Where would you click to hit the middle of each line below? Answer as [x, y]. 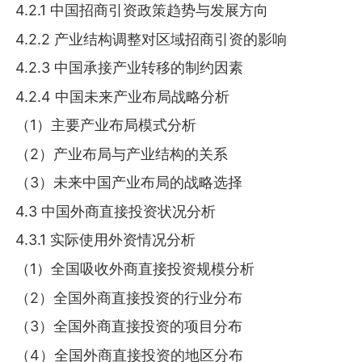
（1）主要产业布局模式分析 [106, 125]
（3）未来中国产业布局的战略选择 [129, 183]
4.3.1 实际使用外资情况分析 [106, 240]
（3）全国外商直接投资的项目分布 [129, 326]
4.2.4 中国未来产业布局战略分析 [123, 96]
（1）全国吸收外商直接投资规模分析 [135, 268]
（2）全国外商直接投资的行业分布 [129, 297]
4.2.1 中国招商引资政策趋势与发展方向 [142, 11]
